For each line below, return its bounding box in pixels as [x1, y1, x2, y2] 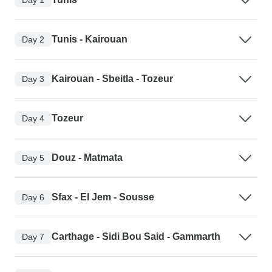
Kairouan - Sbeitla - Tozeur [52, 73, 173, 84]
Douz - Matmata [52, 152, 123, 163]
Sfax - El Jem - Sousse [52, 192, 154, 203]
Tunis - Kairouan [52, 34, 127, 45]
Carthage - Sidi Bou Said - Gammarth [52, 231, 220, 242]
